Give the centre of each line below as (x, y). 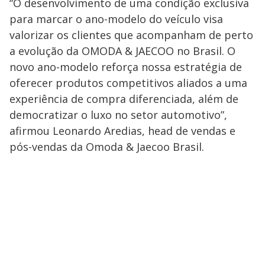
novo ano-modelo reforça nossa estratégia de (126, 67)
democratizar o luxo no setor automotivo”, (118, 115)
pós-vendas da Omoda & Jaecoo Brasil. (107, 147)
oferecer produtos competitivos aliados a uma (128, 83)
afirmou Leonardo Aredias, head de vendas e (122, 131)
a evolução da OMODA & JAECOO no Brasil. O (122, 51)
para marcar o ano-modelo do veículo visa (116, 19)
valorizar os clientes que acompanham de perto (131, 35)
